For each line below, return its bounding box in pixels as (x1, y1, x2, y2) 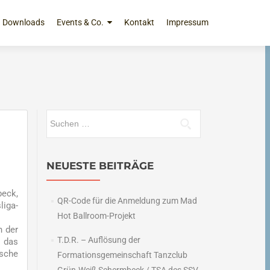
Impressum (166, 17, 209, 27)
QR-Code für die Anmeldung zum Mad (57, 196, 197, 206)
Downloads (2, 17, 45, 27)
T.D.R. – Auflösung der (57, 235, 140, 245)
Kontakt (124, 17, 154, 27)
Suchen (46, 111, 74, 121)
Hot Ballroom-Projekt (57, 211, 136, 221)
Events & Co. (57, 17, 104, 27)
